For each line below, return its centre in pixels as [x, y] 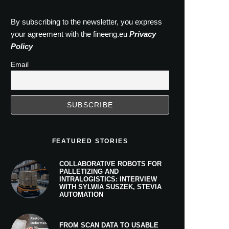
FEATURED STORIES [90, 141]
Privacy [143, 34]
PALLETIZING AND [89, 171]
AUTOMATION [81, 194]
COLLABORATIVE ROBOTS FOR [110, 164]
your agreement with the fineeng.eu [70, 34]
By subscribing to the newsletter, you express [86, 22]
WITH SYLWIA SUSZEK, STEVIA [110, 187]
